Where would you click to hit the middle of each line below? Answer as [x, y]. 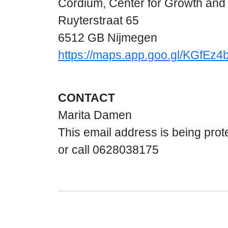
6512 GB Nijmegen [108, 38]
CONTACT [87, 98]
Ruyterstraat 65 [98, 20]
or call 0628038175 [108, 150]
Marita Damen [95, 115]
